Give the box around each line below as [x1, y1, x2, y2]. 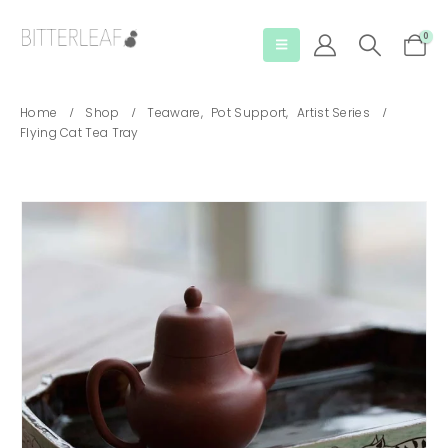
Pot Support [211, 104, 287, 121]
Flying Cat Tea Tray [20, 124, 139, 141]
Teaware [147, 104, 201, 121]
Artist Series [297, 104, 370, 121]
